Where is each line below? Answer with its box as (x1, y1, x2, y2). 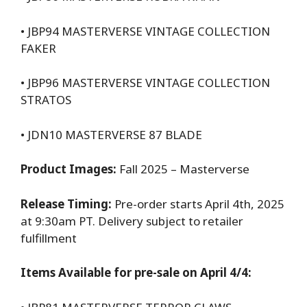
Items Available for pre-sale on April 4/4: (21, 265, 251, 281)
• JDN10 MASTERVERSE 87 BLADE (21, 126, 202, 143)
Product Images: (21, 161, 119, 177)
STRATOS (21, 92, 71, 108)
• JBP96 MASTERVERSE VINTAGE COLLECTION (21, 75, 270, 91)
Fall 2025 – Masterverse (119, 161, 249, 177)
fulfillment (21, 230, 77, 246)
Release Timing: (21, 195, 114, 212)
